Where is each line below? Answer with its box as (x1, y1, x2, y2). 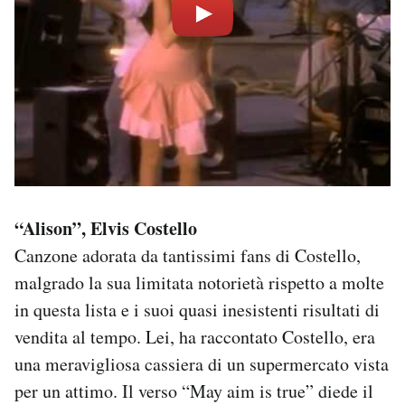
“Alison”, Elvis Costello (14, 214, 197, 241)
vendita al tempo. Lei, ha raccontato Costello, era (14, 324, 375, 349)
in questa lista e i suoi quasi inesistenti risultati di (14, 297, 380, 322)
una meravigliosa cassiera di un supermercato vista (14, 351, 389, 376)
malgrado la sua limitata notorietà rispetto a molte (14, 269, 384, 295)
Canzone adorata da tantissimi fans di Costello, (14, 242, 361, 268)
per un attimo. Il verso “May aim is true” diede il (14, 378, 373, 403)
